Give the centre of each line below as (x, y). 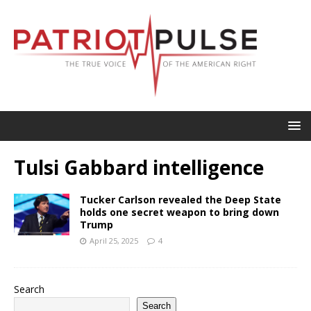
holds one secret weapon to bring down (179, 212)
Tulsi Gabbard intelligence (139, 167)
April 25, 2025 (114, 240)
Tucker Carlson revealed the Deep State (180, 199)
